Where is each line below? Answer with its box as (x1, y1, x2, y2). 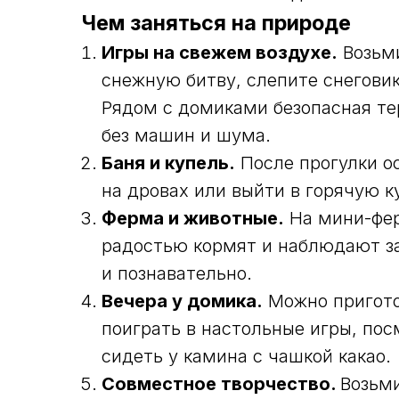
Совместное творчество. (102, 373, 340, 395)
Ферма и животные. (102, 208, 284, 229)
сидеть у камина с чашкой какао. (102, 346, 391, 367)
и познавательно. (102, 263, 252, 284)
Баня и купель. (102, 152, 235, 174)
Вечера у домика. (102, 290, 263, 312)
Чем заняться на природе (82, 10, 351, 36)
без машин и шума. (102, 125, 271, 146)
